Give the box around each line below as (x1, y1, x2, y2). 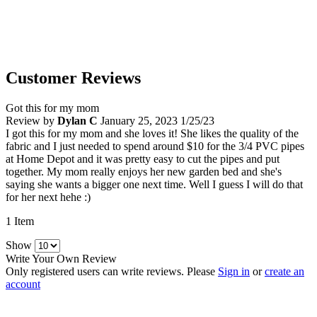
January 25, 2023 (100, 115, 180, 127)
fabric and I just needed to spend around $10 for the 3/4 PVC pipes (6, 140, 304, 153)
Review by (6, 115, 54, 127)
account (6, 278, 40, 291)
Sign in (218, 265, 250, 278)
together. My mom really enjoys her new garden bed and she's (6, 166, 282, 178)
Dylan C (57, 115, 98, 127)
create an (265, 265, 304, 278)
